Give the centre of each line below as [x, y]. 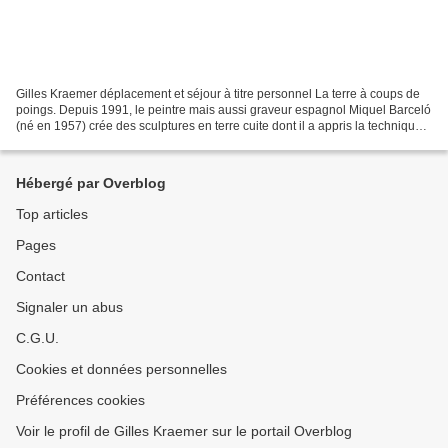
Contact [40, 276]
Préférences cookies [80, 400]
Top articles [52, 214]
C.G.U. [37, 338]
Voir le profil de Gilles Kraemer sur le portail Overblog [184, 431]
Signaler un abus [69, 307]
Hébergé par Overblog [91, 183]
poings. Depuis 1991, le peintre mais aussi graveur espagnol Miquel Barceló [223, 109]
